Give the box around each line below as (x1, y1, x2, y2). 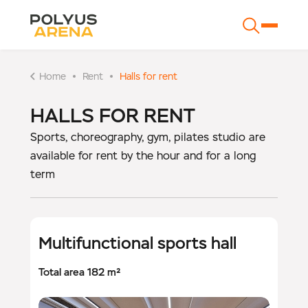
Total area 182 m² (38, 265, 120, 278)
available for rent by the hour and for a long (30, 148, 256, 163)
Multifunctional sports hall (38, 232, 236, 254)
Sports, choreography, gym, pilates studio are (30, 130, 265, 144)
